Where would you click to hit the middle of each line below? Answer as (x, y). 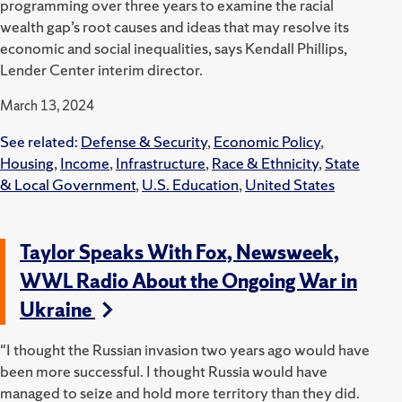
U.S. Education (190, 184)
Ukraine (57, 310)
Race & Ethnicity (265, 162)
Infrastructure (161, 162)
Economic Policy (267, 141)
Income (85, 162)
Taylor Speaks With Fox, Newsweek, (179, 252)
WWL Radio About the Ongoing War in (188, 281)
